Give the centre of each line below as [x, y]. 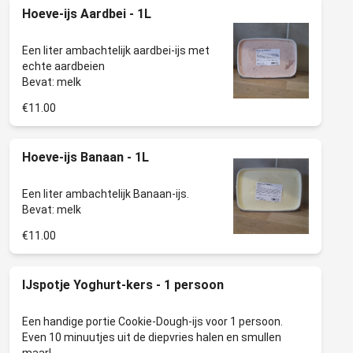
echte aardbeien [63, 66]
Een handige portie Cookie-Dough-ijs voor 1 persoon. [152, 321]
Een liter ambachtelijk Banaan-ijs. [106, 194]
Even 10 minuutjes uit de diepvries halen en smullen [152, 337]
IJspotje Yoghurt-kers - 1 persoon [123, 285]
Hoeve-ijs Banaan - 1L [85, 157]
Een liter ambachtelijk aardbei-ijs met [116, 50]
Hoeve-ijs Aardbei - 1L [87, 14]
